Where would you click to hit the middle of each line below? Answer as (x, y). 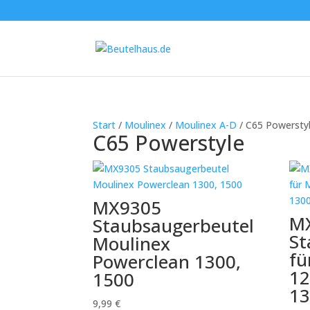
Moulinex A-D (206, 125)
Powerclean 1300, (167, 262)
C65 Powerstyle (169, 143)
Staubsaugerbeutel (174, 226)
